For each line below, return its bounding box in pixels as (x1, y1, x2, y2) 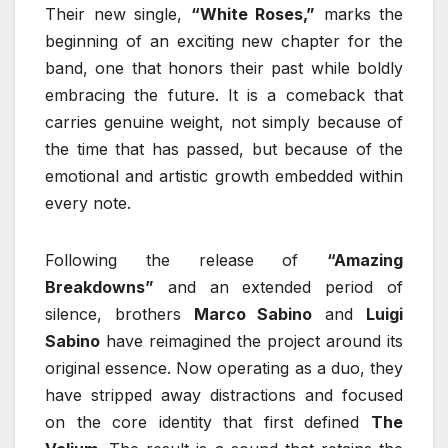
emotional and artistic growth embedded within (45, 165, 403, 186)
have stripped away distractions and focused (45, 384, 403, 405)
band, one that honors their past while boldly (45, 57, 403, 78)
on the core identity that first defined (45, 411, 371, 432)
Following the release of (45, 249, 327, 270)
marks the (315, 3, 403, 24)
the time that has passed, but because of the (45, 138, 403, 159)
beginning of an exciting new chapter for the (45, 30, 403, 51)
